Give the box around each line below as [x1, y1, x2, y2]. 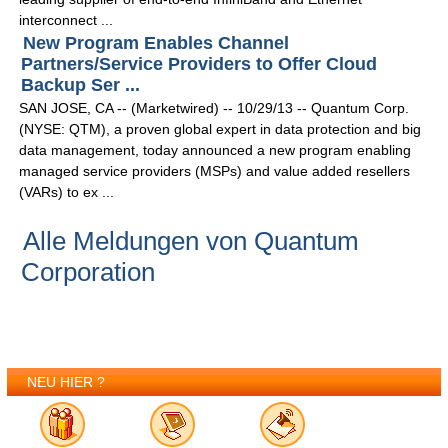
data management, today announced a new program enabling [19, 142, 412, 159]
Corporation [21, 257, 156, 288]
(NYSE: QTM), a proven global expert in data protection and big [19, 121, 422, 138]
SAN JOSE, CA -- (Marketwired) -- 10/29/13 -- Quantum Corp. [19, 100, 410, 117]
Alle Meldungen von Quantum [23, 226, 360, 257]
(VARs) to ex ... [19, 184, 115, 201]
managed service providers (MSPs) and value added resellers [19, 163, 411, 180]
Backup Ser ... [21, 75, 141, 96]
